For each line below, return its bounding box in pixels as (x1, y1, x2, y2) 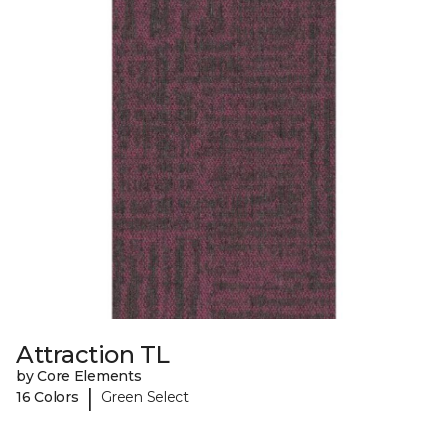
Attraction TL (16, 339, 170, 369)
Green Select (101, 388, 189, 407)
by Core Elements (16, 366, 142, 385)
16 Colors (16, 388, 79, 407)
